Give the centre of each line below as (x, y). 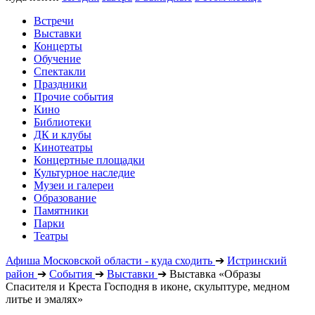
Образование (65, 198)
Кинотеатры (63, 147)
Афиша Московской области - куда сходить (109, 261)
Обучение (57, 59)
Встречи (54, 21)
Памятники (61, 211)
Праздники (60, 84)
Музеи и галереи (74, 185)
